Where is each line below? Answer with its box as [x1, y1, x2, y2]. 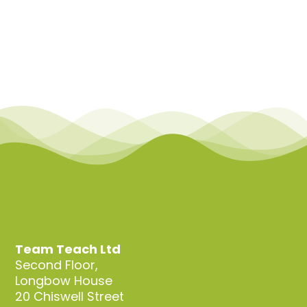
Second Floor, [15, 256, 99, 273]
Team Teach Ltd [15, 240, 121, 258]
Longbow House [15, 271, 113, 289]
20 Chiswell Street [15, 287, 125, 305]
